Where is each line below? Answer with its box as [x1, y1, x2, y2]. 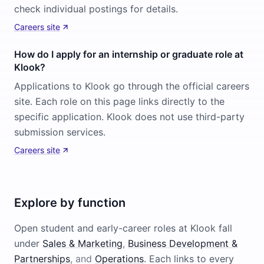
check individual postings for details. [14, 3, 178, 15]
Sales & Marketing [42, 237, 123, 249]
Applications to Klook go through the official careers [14, 80, 249, 92]
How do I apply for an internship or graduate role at [14, 48, 243, 60]
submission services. [14, 126, 105, 138]
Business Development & [128, 237, 237, 249]
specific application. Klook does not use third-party [14, 111, 245, 123]
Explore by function [14, 196, 126, 210]
